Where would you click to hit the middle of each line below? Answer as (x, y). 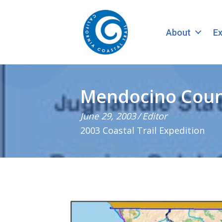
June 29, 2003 (108, 116)
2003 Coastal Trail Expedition (142, 130)
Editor (155, 116)
